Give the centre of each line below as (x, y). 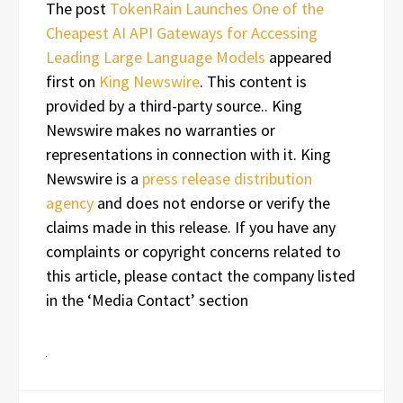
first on (72, 81)
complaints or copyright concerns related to (193, 251)
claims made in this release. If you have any (191, 227)
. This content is (253, 81)
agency (70, 202)
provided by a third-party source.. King (174, 105)
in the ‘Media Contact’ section (147, 300)
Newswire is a (94, 178)
